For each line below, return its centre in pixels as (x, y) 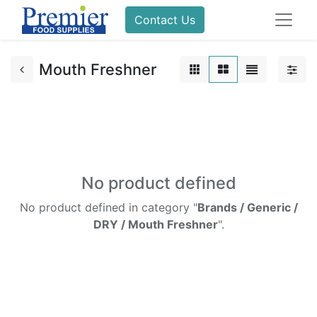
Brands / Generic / (247, 207)
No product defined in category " (108, 207)
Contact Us (165, 20)
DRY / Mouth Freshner (155, 224)
